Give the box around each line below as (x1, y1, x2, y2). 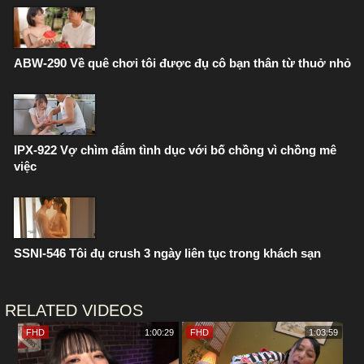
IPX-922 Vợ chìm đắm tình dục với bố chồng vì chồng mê (14, 143, 336, 157)
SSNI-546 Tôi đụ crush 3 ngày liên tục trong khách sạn (14, 246, 321, 260)
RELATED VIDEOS (5, 301, 143, 319)
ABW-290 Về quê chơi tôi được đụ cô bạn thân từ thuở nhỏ (14, 56, 351, 70)
